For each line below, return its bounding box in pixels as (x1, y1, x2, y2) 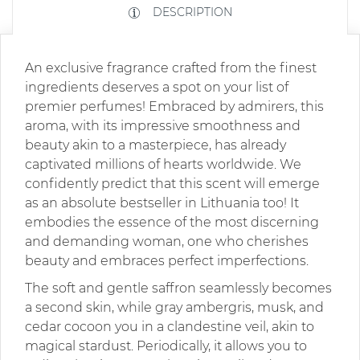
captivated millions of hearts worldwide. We (25, 156, 301, 172)
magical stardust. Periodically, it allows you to (25, 337, 307, 354)
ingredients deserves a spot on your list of (25, 79, 288, 95)
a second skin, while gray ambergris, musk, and (25, 299, 324, 315)
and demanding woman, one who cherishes (25, 233, 309, 249)
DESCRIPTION (149, 4, 232, 19)
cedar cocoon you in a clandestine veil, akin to (25, 318, 314, 334)
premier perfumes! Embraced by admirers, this (25, 98, 324, 114)
